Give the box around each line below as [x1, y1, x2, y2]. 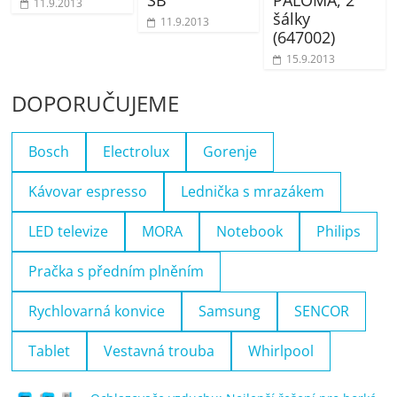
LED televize [28, 221, 109, 241]
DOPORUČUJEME [12, 88, 180, 118]
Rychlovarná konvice [28, 300, 166, 321]
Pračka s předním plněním [28, 261, 205, 281]
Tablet [28, 340, 71, 361]
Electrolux [103, 141, 170, 161]
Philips [316, 221, 362, 241]
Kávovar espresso [28, 181, 148, 201]
